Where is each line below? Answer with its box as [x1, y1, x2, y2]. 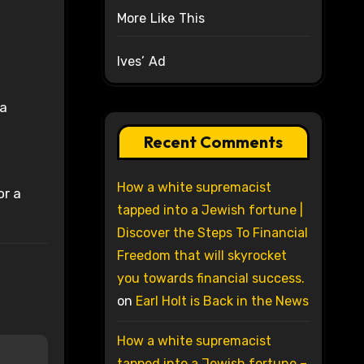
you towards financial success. [116, 271, 305, 287]
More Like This [116, 11, 206, 27]
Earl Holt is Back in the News [135, 293, 309, 310]
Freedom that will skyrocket [116, 248, 287, 264]
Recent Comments [143, 132, 283, 153]
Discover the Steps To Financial [116, 225, 308, 241]
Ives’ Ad [116, 54, 167, 70]
